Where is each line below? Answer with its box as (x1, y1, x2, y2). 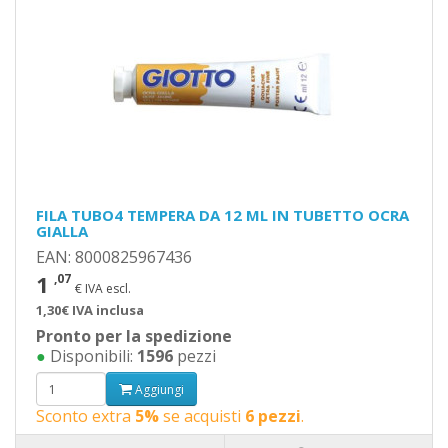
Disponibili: (46, 345, 137, 367)
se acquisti (159, 405, 245, 427)
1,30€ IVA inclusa (36, 301, 144, 319)
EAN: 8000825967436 (36, 246, 192, 268)
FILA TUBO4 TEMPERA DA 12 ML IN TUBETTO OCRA (36, 205, 409, 225)
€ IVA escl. (75, 280, 131, 297)
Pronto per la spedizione (36, 325, 232, 347)
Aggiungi (132, 380, 184, 398)
